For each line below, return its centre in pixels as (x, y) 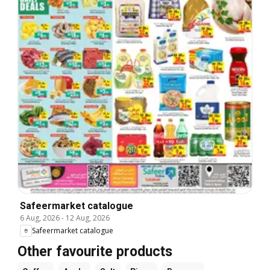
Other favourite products (95, 251)
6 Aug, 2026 (40, 218)
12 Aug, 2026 (88, 218)
